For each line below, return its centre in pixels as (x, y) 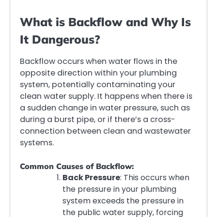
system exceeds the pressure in (123, 201)
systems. (37, 142)
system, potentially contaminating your (98, 84)
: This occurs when (155, 178)
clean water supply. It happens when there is (106, 96)
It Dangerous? (60, 39)
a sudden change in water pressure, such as (105, 108)
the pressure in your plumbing (119, 189)
